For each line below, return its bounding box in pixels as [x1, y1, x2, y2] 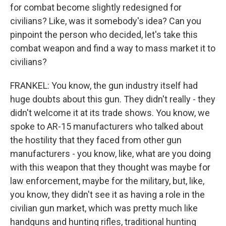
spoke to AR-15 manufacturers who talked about [10, 121, 203, 132]
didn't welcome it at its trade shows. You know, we [10, 107, 210, 119]
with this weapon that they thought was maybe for [10, 162, 210, 173]
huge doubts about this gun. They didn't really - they [10, 94, 215, 105]
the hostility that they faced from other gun [10, 135, 182, 146]
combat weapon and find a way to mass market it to [10, 43, 215, 54]
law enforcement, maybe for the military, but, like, [10, 176, 204, 187]
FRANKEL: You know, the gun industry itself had [10, 80, 198, 91]
